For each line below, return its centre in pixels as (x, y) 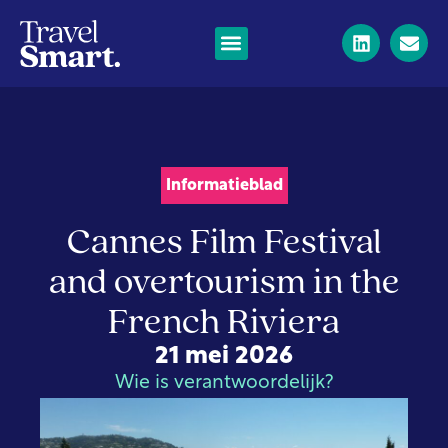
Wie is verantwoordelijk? (224, 383)
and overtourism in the (224, 283)
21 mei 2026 (224, 356)
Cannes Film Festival (224, 243)
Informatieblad (224, 185)
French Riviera (224, 323)
